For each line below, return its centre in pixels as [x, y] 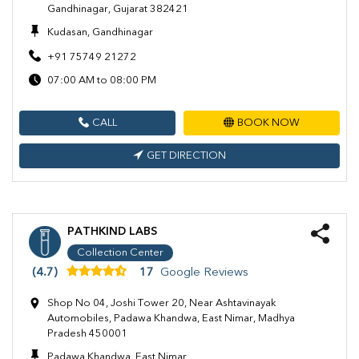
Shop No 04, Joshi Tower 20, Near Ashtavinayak [162, 303]
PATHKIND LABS [112, 231]
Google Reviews [204, 273]
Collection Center [120, 252]
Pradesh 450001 [89, 333]
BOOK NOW [268, 123]
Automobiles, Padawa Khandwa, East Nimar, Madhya [171, 318]
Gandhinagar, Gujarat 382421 [118, 9]
